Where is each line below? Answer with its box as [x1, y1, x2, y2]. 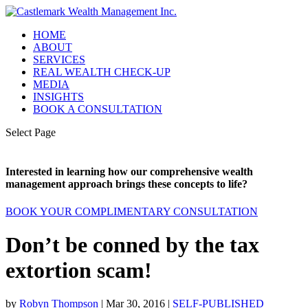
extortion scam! [5, 257, 152, 283]
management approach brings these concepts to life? [5, 178, 247, 190]
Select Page [5, 126, 56, 138]
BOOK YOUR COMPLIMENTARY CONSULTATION [5, 205, 258, 217]
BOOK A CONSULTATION [33, 103, 162, 115]
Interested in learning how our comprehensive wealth [5, 166, 253, 178]
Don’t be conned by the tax [5, 232, 259, 257]
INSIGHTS [33, 91, 84, 102]
